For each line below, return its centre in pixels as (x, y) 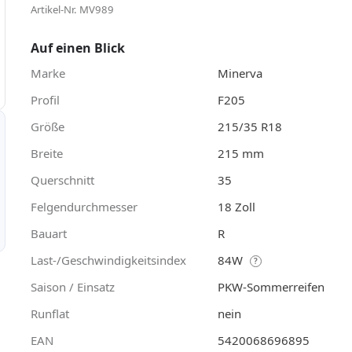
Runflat (50, 313)
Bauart (49, 233)
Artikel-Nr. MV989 (72, 9)
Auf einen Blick (78, 48)
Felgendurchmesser (84, 206)
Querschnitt (62, 180)
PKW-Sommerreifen (271, 286)
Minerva (240, 73)
